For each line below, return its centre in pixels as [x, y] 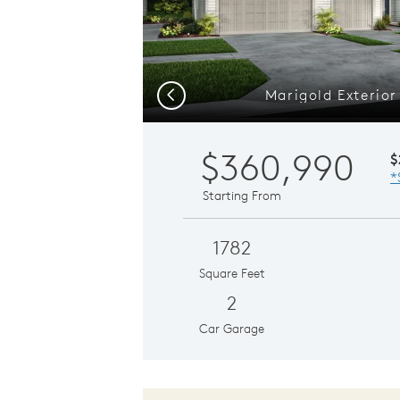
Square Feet [232, 273]
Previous [189, 93]
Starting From [242, 195]
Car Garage [232, 328]
